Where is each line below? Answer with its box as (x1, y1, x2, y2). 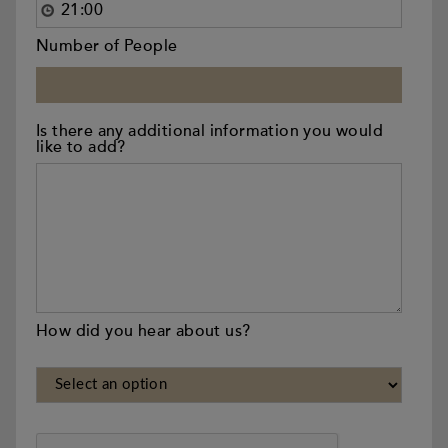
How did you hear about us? (36, 321, 251, 341)
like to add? (36, 137, 126, 157)
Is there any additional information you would (36, 121, 383, 141)
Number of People (36, 36, 178, 56)
